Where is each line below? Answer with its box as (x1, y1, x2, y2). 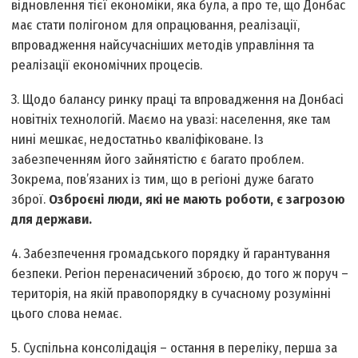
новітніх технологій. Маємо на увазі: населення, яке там (11, 111, 332, 129)
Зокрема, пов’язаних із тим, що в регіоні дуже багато (11, 171, 315, 189)
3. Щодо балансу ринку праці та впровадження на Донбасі (11, 91, 344, 109)
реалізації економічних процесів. (11, 57, 203, 74)
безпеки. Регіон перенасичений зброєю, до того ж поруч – (11, 265, 349, 283)
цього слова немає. (11, 305, 122, 323)
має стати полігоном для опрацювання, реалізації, (11, 17, 300, 34)
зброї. (11, 191, 50, 209)
